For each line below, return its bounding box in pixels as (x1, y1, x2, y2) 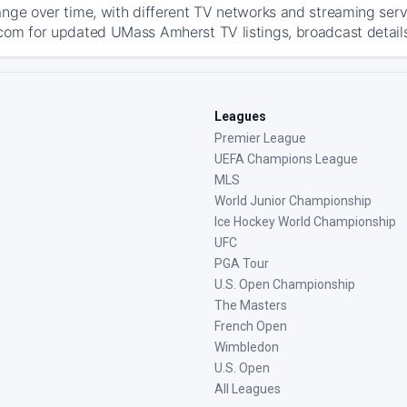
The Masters (214, 298, 287, 313)
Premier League (214, 131, 306, 145)
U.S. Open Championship (214, 277, 355, 292)
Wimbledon (214, 340, 279, 354)
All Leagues (214, 382, 281, 396)
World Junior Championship (214, 194, 372, 208)
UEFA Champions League (214, 152, 358, 166)
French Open (214, 319, 287, 333)
